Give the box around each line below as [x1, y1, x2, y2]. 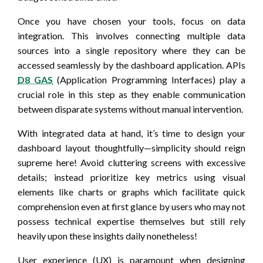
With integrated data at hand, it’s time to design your [18, 127, 245, 139]
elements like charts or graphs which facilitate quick [18, 186, 245, 197]
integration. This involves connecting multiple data [18, 29, 245, 41]
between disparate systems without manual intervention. [18, 103, 243, 114]
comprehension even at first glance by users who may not [18, 200, 245, 212]
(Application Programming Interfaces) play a [53, 73, 246, 85]
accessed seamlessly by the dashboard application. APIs [18, 59, 245, 70]
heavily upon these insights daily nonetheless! [18, 230, 197, 241]
